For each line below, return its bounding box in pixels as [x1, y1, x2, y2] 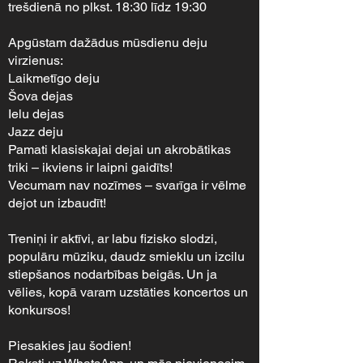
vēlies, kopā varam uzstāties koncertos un [8, 284, 248, 300]
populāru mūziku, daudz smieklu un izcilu [8, 249, 245, 264]
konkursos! [8, 302, 70, 318]
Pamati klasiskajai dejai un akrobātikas [8, 142, 231, 157]
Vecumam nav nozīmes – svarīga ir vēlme [8, 177, 246, 193]
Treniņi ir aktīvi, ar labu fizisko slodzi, [8, 231, 217, 246]
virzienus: [8, 53, 63, 68]
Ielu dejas [8, 106, 64, 122]
